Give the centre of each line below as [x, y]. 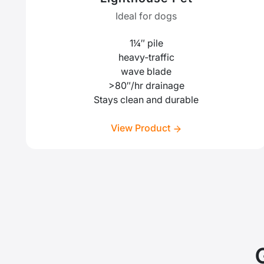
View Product [141, 128]
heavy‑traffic [146, 57]
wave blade [146, 72]
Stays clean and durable [146, 100]
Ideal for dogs [146, 16]
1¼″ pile [146, 43]
